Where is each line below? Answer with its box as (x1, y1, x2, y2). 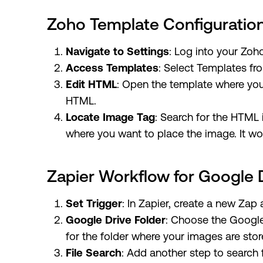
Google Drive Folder (66, 214, 166, 227)
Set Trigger (66, 197, 122, 210)
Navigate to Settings (66, 45, 169, 58)
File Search (66, 247, 122, 259)
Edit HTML (66, 78, 117, 91)
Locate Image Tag (66, 111, 155, 124)
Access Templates (66, 62, 159, 75)
